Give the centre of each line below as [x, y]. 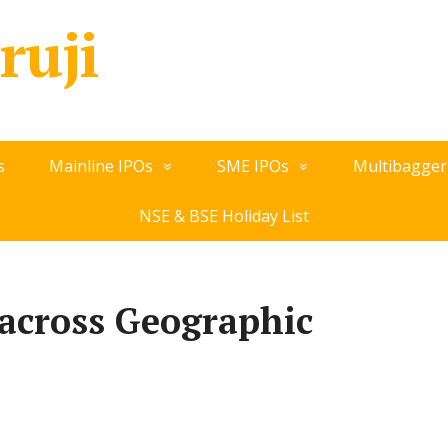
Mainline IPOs [100, 166]
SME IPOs [252, 166]
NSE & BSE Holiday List [224, 216]
